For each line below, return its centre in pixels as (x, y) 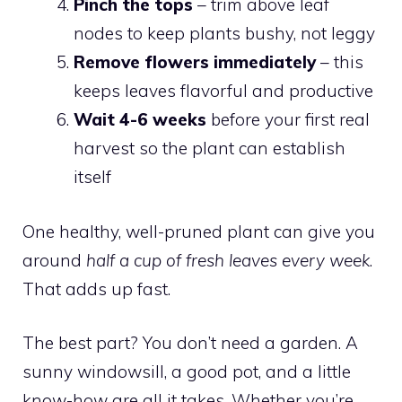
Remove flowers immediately (195, 62)
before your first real (288, 119)
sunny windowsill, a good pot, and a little (187, 371)
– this (340, 62)
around (54, 260)
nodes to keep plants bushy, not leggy (224, 33)
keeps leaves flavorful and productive (223, 91)
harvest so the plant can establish (210, 148)
